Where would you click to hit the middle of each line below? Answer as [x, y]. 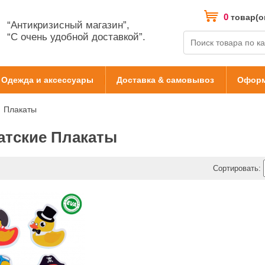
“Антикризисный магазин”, [68, 25]
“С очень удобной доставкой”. [76, 37]
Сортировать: [237, 169]
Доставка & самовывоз [165, 80]
